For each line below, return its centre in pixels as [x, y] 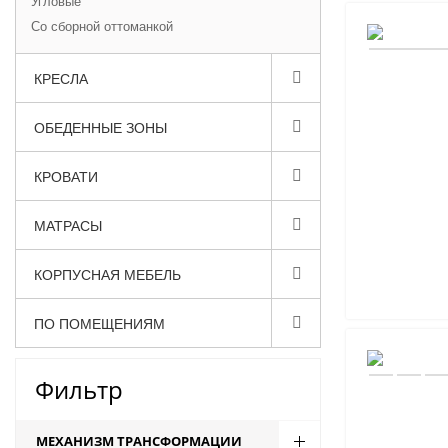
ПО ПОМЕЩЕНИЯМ [99, 323]
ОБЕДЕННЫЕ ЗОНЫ [100, 127]
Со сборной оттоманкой [102, 25]
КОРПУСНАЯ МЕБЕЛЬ [107, 274]
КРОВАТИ [66, 176]
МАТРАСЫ [68, 225]
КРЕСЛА [61, 78]
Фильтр [79, 389]
